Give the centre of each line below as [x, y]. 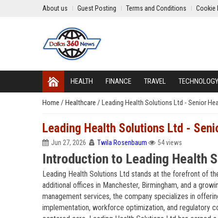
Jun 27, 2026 [69, 143]
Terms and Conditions [156, 8]
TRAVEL [155, 81]
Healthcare [81, 103]
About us [55, 8]
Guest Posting [97, 8]
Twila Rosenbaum [122, 143]
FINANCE [118, 81]
